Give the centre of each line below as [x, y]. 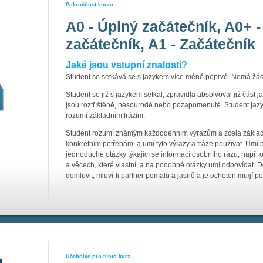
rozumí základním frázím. [105, 116]
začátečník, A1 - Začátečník [161, 44]
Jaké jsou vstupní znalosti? [127, 65]
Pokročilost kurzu [90, 5]
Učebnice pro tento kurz [98, 257]
